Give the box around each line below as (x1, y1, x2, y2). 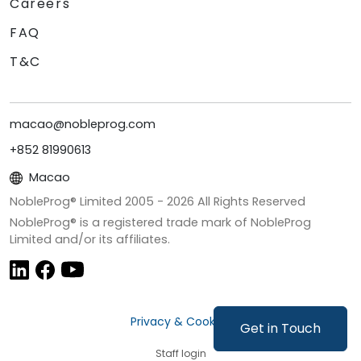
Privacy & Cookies (131, 313, 230, 330)
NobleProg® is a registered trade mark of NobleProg (10, 214, 311, 231)
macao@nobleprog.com (10, 116, 156, 133)
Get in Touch (240, 319, 321, 338)
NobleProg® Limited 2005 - (10, 193, 167, 210)
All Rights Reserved (194, 193, 305, 210)
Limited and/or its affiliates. (10, 231, 170, 248)
